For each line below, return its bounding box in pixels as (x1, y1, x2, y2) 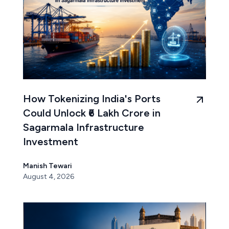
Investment (23, 135, 78, 148)
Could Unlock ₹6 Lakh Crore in (23, 107, 161, 120)
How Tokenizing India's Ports (23, 93, 161, 105)
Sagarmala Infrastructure (23, 121, 144, 134)
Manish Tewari (23, 162, 72, 171)
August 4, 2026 (23, 172, 74, 181)
